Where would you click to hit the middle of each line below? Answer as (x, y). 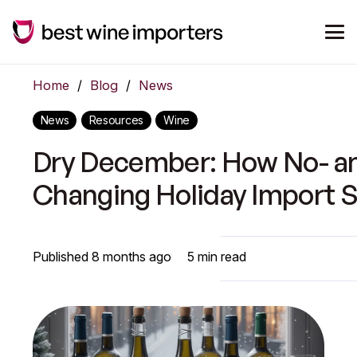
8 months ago (132, 257)
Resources (116, 120)
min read (221, 257)
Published (63, 257)
